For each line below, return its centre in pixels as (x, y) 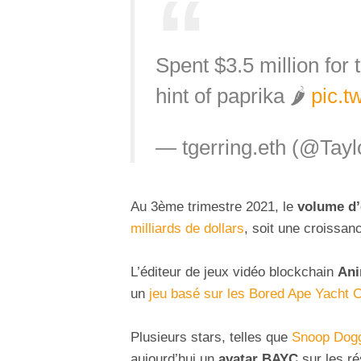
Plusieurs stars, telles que (211, 337)
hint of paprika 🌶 (233, 96)
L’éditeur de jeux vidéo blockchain (234, 272)
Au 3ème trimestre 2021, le (214, 206)
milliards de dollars (187, 228)
